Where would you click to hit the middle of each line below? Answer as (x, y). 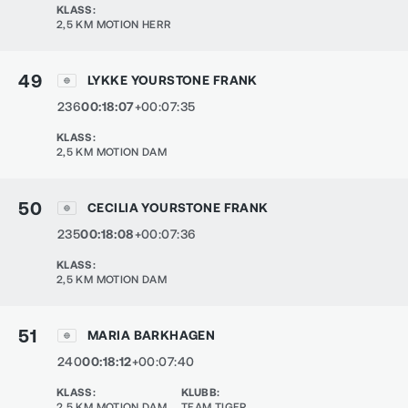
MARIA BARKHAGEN (152, 335)
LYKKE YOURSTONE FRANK (173, 80)
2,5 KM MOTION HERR (114, 24)
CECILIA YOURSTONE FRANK (178, 207)
